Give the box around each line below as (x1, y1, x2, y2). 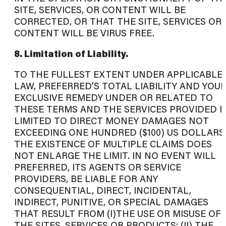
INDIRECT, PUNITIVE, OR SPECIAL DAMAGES (14, 196, 208, 208)
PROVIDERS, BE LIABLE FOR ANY (14, 173, 158, 185)
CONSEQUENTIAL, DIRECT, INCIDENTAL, (14, 184, 191, 197)
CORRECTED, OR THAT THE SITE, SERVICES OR (14, 15, 221, 28)
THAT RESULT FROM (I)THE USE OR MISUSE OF (14, 207, 221, 220)
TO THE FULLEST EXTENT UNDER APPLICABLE (14, 68, 222, 81)
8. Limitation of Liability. (14, 47, 128, 60)
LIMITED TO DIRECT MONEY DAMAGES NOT (14, 115, 209, 127)
